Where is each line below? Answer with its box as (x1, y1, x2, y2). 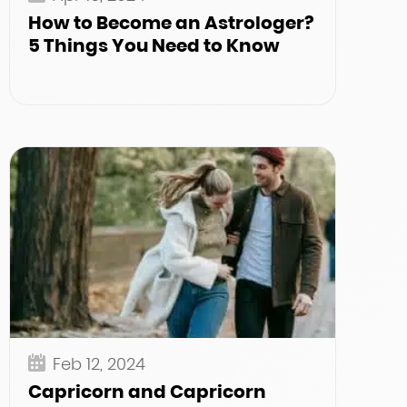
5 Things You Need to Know (28, 33, 280, 58)
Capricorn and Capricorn (28, 379, 266, 404)
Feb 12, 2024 (53, 352, 145, 375)
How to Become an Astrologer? (28, 10, 313, 35)
